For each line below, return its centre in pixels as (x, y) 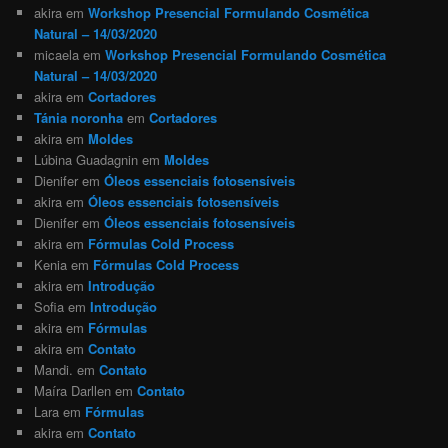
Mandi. (54, 369)
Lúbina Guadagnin (86, 159)
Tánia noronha (79, 117)
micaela (57, 54)
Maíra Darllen (73, 390)
